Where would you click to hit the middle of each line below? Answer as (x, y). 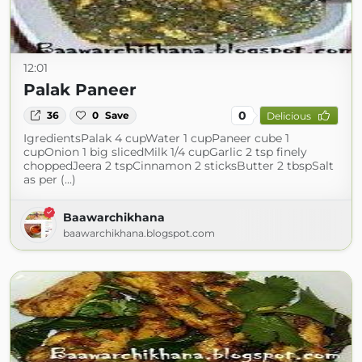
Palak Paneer (80, 90)
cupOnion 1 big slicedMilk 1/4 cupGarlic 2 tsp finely (165, 152)
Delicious (288, 116)
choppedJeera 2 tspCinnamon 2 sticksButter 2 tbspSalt (179, 166)
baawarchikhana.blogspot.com (139, 233)
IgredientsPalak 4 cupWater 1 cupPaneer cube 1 (156, 138)
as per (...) (50, 179)
